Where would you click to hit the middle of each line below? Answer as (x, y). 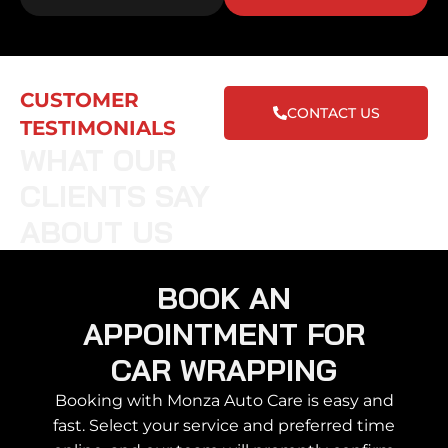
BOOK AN (224, 298)
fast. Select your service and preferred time (224, 426)
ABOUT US (96, 232)
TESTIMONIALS (98, 128)
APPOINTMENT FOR (224, 334)
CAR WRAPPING (224, 370)
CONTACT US (333, 113)
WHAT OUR (98, 160)
